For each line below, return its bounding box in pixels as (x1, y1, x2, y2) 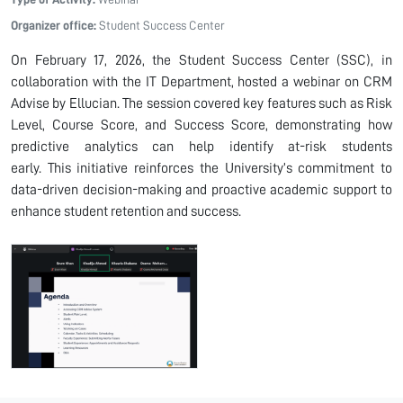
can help (152, 139, 229, 154)
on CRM (340, 75, 393, 89)
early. (11, 161, 48, 175)
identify (228, 139, 273, 154)
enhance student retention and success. (11, 204, 241, 219)
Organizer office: (11, 19, 96, 31)
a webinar (282, 75, 341, 89)
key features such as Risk (243, 96, 393, 111)
